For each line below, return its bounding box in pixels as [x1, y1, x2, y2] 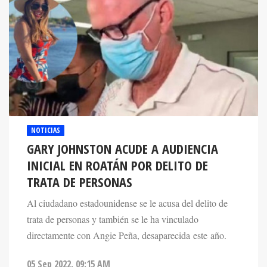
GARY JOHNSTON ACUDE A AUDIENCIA [27, 139, 218, 159]
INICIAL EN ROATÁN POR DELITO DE [27, 156, 208, 175]
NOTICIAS [31, 125, 60, 136]
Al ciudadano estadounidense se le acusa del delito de [27, 197, 228, 210]
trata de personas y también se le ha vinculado [27, 213, 198, 226]
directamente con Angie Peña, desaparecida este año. [27, 229, 226, 243]
